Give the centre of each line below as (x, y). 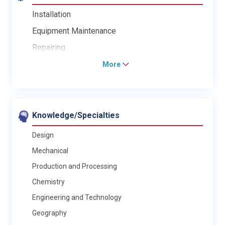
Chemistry (48, 182)
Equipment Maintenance (74, 31)
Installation (51, 14)
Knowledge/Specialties (76, 115)
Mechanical (50, 150)
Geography (49, 213)
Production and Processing (75, 166)
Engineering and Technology (77, 197)
